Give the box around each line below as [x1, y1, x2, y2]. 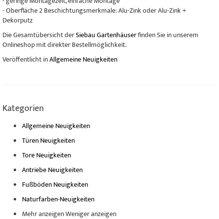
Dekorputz [2, 15, 33, 26]
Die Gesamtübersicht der [2, 29, 76, 41]
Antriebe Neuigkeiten [22, 164, 83, 175]
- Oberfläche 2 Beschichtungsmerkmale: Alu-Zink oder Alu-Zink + [2, 5, 186, 16]
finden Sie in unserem [136, 29, 198, 41]
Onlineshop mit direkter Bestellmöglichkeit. [2, 39, 127, 50]
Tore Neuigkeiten [22, 150, 71, 161]
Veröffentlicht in [2, 54, 49, 65]
